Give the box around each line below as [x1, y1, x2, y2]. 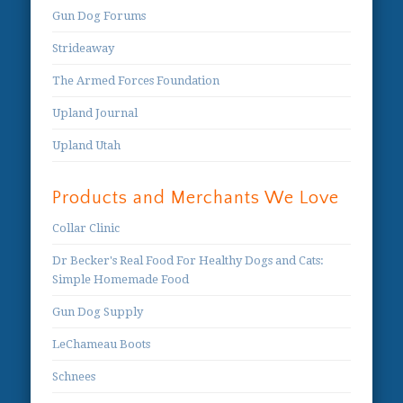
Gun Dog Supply [52, 305, 144, 319]
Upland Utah [52, 139, 121, 153]
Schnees [52, 370, 96, 384]
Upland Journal [52, 106, 139, 121]
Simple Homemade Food [52, 273, 190, 287]
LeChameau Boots [52, 337, 151, 352]
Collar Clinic [52, 221, 121, 236]
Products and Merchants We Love [52, 188, 340, 209]
